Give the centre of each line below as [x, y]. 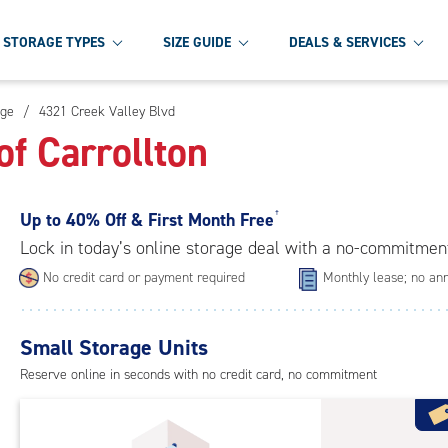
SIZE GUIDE [197, 42]
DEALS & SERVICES [347, 42]
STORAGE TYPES [54, 42]
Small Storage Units [114, 348]
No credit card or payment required [144, 278]
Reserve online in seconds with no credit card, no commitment [198, 375]
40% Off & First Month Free [167, 220]
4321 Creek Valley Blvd [107, 111]
